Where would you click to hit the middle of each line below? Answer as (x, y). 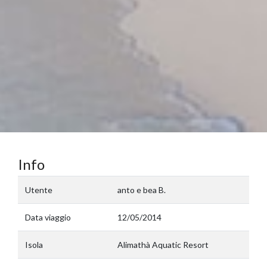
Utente (39, 190)
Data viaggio (48, 217)
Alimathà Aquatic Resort (163, 245)
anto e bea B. (142, 190)
